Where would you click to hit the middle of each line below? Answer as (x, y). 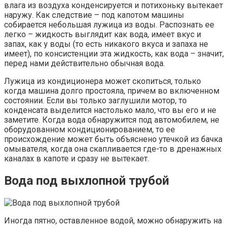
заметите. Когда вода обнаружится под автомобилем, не (112, 120)
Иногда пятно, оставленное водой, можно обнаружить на (113, 220)
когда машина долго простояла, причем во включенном (112, 91)
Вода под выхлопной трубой (87, 180)
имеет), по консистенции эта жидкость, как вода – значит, (114, 53)
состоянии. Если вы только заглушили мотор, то (95, 100)
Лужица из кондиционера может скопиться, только (103, 81)
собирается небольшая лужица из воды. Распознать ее (109, 24)
